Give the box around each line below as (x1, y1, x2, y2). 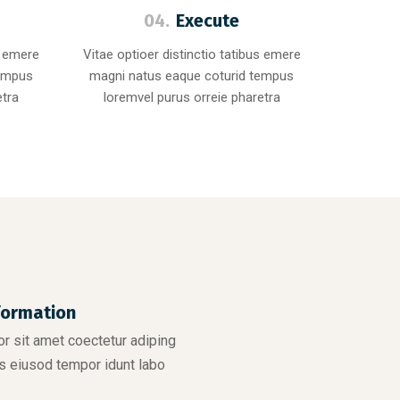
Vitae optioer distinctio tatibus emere (82, 46, 301, 62)
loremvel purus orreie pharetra (103, 89, 280, 105)
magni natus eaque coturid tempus (89, 68, 295, 84)
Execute (176, 10, 240, 31)
